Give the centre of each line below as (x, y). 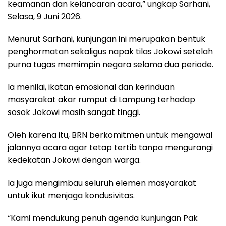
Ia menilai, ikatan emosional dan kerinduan (91, 87)
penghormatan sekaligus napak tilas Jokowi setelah (110, 51)
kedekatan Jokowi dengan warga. (74, 160)
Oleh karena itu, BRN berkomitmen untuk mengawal (110, 135)
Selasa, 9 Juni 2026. (45, 16)
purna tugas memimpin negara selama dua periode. (110, 64)
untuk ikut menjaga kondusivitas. (71, 195)
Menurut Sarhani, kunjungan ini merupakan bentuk (106, 39)
